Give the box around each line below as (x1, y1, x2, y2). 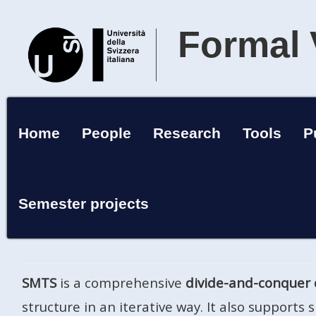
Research (152, 124, 221, 141)
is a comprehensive (56, 274, 186, 292)
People (81, 124, 131, 141)
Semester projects (18, 195, 149, 212)
